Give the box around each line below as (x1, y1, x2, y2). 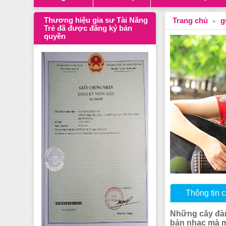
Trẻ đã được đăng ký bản (44, 24, 133, 33)
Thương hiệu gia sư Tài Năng (44, 16, 148, 25)
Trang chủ (173, 17, 208, 25)
